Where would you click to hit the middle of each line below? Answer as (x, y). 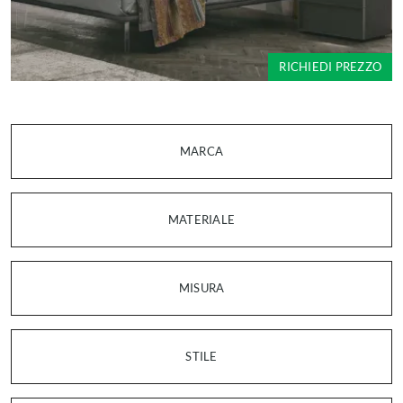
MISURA (201, 288)
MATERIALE (201, 219)
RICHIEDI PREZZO (330, 67)
